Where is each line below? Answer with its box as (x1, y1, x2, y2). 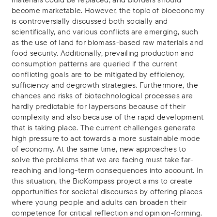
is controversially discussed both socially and (12, 16, 168, 26)
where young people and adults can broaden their (12, 197, 187, 207)
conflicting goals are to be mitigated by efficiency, (12, 69, 185, 79)
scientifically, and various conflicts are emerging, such (12, 27, 198, 36)
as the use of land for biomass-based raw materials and (12, 37, 203, 47)
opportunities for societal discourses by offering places (12, 186, 202, 196)
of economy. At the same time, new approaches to (12, 144, 186, 154)
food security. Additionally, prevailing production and (12, 48, 194, 58)
